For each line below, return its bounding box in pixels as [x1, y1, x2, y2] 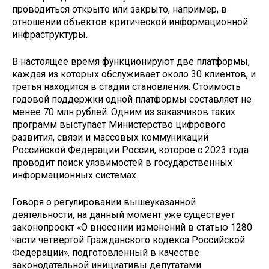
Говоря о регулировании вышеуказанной [12, 196, 196, 208]
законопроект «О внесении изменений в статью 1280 [12, 221, 252, 233]
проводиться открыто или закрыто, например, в [12, 4, 227, 16]
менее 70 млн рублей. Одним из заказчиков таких [12, 106, 235, 118]
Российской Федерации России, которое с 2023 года [12, 144, 249, 156]
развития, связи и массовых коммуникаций [12, 131, 208, 143]
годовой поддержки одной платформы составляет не [12, 93, 252, 105]
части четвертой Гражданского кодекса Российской [12, 234, 245, 246]
